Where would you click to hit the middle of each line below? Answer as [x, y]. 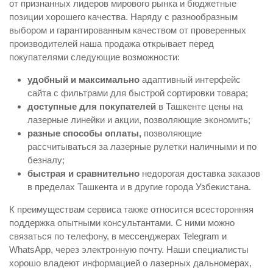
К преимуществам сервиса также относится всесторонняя [131, 209]
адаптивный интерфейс [190, 79]
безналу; [46, 160]
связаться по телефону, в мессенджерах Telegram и [118, 236]
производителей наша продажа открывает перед [112, 43]
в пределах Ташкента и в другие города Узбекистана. [139, 186]
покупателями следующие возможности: [94, 57]
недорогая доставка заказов [200, 173]
